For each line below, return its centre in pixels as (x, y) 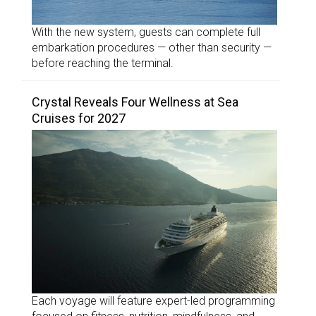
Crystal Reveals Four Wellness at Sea (135, 102)
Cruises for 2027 (79, 119)
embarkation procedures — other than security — (152, 48)
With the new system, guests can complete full (146, 32)
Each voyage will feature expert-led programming (153, 301)
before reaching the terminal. (103, 63)
